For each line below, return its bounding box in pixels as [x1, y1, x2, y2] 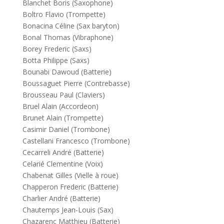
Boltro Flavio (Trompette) [22, 9, 105, 19]
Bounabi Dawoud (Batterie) [22, 67, 111, 76]
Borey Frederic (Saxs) [22, 44, 91, 53]
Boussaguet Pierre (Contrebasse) [22, 78, 130, 88]
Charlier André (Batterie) [22, 193, 100, 203]
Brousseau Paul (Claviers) [22, 90, 105, 99]
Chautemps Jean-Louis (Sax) [22, 205, 113, 214]
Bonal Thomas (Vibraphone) [22, 32, 113, 42]
